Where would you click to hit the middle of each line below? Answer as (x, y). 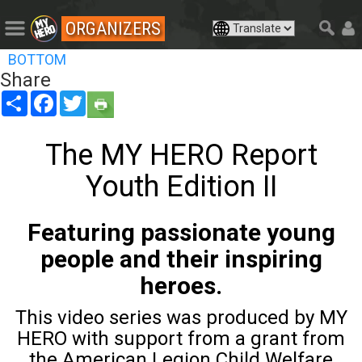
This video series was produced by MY (181, 317)
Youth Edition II (181, 186)
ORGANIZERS (113, 29)
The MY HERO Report (181, 155)
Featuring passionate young (181, 232)
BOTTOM (37, 59)
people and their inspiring (181, 259)
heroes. (181, 285)
